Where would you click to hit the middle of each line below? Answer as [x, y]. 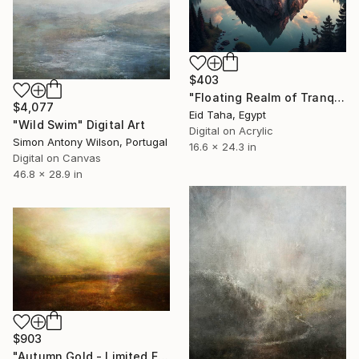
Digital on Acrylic [231, 130]
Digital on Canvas [57, 157]
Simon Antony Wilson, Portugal [90, 141]
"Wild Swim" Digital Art [79, 124]
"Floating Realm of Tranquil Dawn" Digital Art [339, 97]
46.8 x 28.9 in [48, 173]
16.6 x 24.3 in [223, 146]
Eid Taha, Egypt [228, 114]
